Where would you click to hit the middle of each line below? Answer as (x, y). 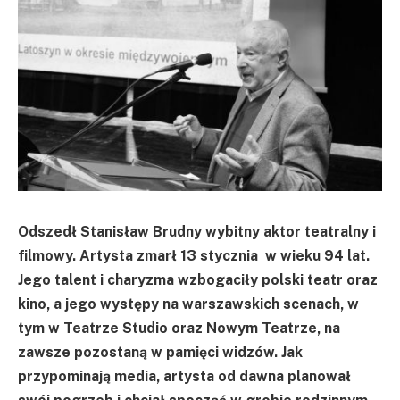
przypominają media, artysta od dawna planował (184, 376)
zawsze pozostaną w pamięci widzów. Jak (160, 352)
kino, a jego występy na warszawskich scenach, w (188, 304)
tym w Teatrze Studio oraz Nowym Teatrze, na (179, 328)
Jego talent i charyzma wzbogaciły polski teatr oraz (198, 279)
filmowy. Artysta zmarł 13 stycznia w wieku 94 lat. (194, 255)
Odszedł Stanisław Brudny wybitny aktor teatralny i (197, 231)
